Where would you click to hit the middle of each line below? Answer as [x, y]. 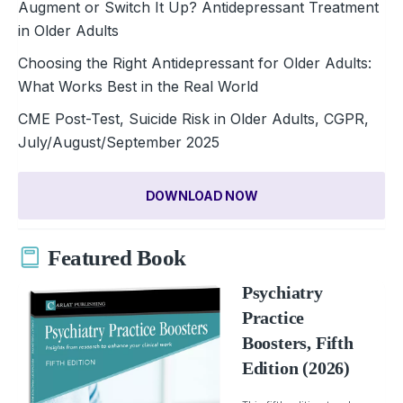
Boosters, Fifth [297, 342]
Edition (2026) [296, 367]
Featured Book [117, 258]
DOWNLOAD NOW [201, 195]
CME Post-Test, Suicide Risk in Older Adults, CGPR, [193, 118]
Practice [273, 317]
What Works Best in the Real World [138, 86]
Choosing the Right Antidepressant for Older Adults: [195, 63]
